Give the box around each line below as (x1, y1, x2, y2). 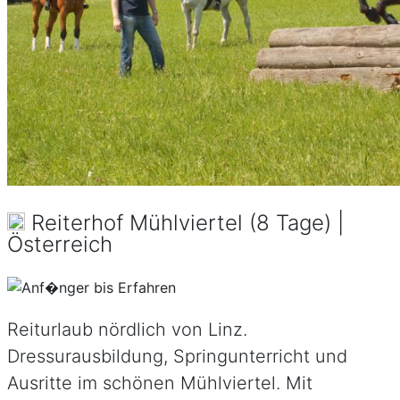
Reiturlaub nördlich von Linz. (7, 318, 247, 340)
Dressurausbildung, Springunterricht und (7, 345, 347, 367)
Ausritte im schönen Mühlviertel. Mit (7, 371, 312, 394)
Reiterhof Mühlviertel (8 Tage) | (25, 209, 344, 236)
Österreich (7, 230, 112, 257)
